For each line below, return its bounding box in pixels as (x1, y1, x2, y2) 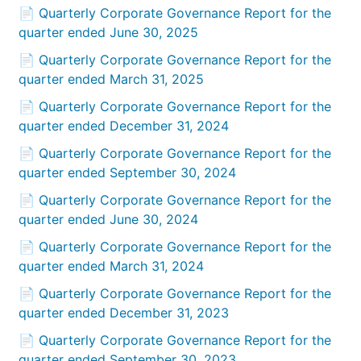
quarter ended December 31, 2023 (19, 305, 230, 322)
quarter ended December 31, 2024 (19, 118, 230, 135)
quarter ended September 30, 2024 (19, 164, 237, 181)
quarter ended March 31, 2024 (19, 258, 205, 275)
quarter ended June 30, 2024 (19, 211, 199, 228)
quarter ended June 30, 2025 (19, 24, 199, 41)
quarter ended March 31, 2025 (19, 71, 205, 88)
